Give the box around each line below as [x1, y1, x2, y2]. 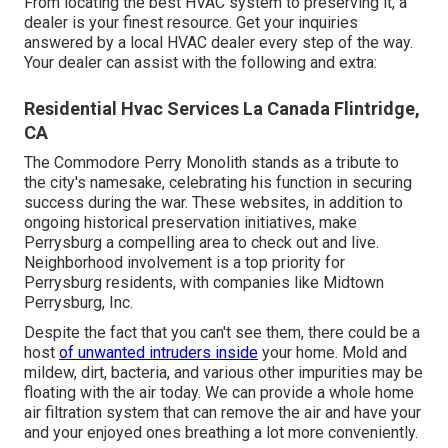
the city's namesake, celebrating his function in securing [24, 172, 412, 192]
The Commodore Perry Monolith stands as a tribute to [24, 152, 399, 172]
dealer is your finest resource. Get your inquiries [24, 12, 358, 32]
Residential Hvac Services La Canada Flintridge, [24, 97, 420, 119]
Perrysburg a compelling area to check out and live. [24, 232, 379, 252]
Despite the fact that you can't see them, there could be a [24, 322, 420, 342]
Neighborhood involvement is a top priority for [24, 252, 345, 272]
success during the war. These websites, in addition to [24, 192, 403, 212]
